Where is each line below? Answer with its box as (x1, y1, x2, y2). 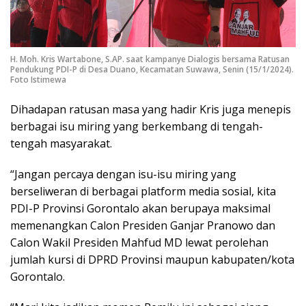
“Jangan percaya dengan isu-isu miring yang (10, 167, 236, 182)
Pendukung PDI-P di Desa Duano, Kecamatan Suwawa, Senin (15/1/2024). (10, 64, 294, 75)
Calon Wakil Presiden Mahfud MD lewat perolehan (10, 235, 268, 250)
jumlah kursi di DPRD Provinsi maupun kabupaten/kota (10, 252, 294, 267)
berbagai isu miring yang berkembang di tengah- (10, 119, 263, 134)
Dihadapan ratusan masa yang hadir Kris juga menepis (10, 102, 291, 117)
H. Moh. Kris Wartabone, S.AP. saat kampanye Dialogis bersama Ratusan (10, 53, 290, 65)
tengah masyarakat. (10, 136, 112, 151)
